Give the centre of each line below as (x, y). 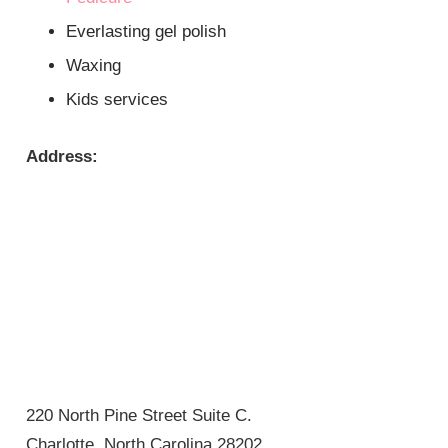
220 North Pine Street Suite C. (139, 415)
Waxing (94, 66)
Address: (62, 157)
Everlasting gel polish (146, 32)
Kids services (117, 100)
